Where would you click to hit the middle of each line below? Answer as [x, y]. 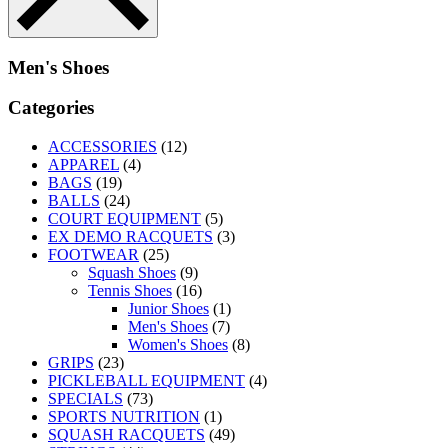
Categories [51, 108]
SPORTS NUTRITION [124, 417]
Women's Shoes [178, 345]
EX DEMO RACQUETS [130, 237]
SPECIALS [85, 399]
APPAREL [83, 165]
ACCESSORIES [102, 147]
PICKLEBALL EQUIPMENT [146, 381]
